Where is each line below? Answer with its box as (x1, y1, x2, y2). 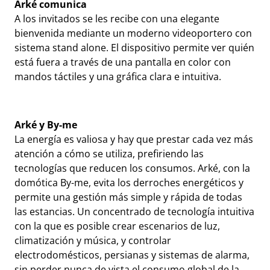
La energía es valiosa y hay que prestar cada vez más (14, 133, 253, 146)
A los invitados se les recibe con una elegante (14, 12, 219, 25)
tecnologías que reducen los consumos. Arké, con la (14, 162, 250, 175)
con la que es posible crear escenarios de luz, (14, 219, 220, 233)
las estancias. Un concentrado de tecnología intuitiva (14, 205, 254, 218)
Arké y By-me (14, 118, 77, 131)
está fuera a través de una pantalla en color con (14, 55, 231, 69)
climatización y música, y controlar (14, 234, 171, 247)
